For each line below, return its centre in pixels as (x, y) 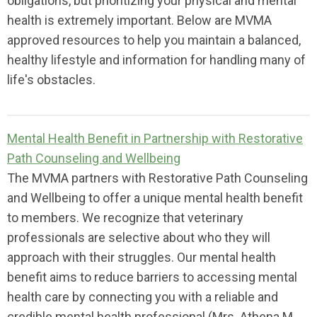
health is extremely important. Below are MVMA (139, 20)
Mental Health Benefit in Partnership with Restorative (155, 138)
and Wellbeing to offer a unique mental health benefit (155, 198)
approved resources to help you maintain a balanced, (154, 40)
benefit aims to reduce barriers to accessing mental (152, 277)
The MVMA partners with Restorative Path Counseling (157, 178)
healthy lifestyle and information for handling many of (156, 60)
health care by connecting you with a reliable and (143, 297)
